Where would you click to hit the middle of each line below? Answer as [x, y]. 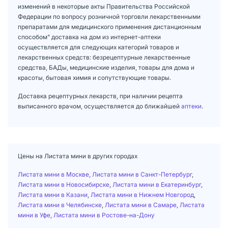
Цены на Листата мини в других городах [78, 156]
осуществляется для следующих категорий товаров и [98, 47]
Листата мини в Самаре [141, 205]
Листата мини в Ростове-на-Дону [104, 215]
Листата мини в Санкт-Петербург [142, 174]
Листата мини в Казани [53, 194]
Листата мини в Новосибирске [64, 184]
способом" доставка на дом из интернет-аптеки [89, 37]
